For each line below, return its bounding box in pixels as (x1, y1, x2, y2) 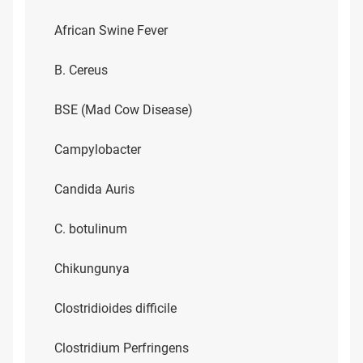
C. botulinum (54, 221, 127, 237)
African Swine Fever (54, 23, 168, 38)
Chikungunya (54, 261, 130, 276)
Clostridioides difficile (54, 301, 177, 316)
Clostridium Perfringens (54, 340, 189, 356)
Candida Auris (54, 181, 135, 197)
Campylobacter (54, 142, 141, 157)
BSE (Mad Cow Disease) (54, 102, 193, 117)
